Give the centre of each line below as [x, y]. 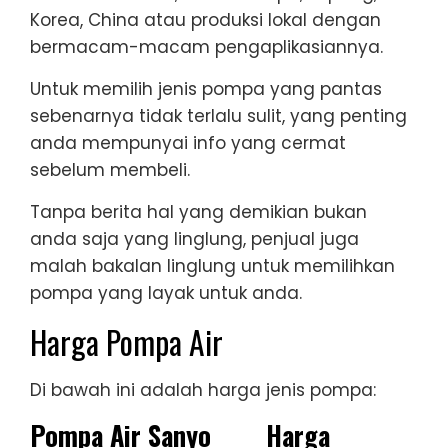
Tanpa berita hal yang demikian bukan [198, 211]
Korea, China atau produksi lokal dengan [205, 19]
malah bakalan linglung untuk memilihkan [212, 265]
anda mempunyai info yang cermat [188, 142]
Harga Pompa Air [126, 341]
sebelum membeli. [110, 169]
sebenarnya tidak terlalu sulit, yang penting [218, 115]
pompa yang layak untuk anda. [166, 292]
